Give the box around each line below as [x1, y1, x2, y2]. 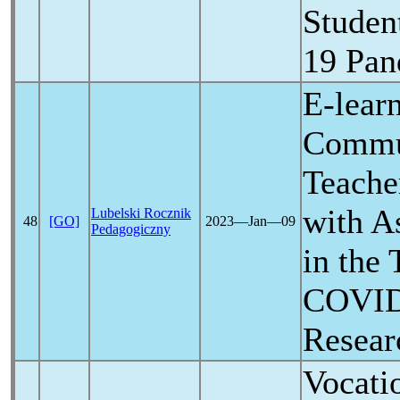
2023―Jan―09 [205, 213, 296, 229]
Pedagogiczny [91, 221, 171, 237]
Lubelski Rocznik [91, 205, 191, 221]
